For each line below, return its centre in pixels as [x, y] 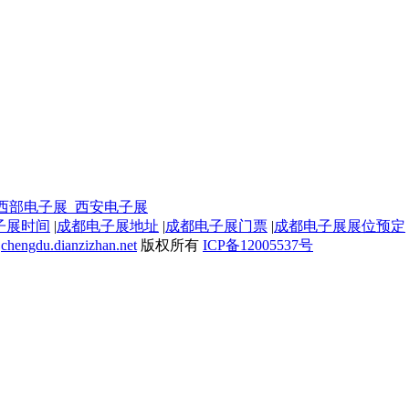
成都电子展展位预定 [340, 225]
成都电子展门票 [216, 225]
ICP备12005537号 [258, 245]
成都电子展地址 [108, 225]
